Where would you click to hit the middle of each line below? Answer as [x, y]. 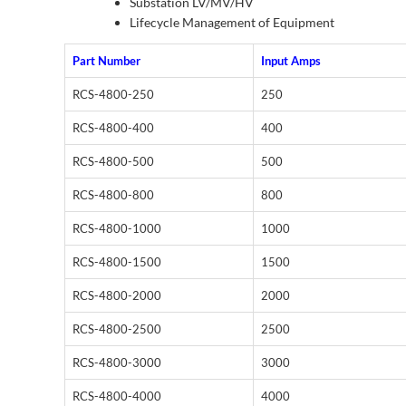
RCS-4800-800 [113, 194]
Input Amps [291, 60]
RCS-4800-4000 [117, 396]
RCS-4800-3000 [117, 362]
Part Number [106, 60]
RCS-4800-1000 [117, 228]
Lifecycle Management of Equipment [232, 22]
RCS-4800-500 [113, 161]
